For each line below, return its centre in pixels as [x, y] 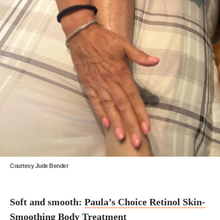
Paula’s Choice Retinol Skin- [145, 202]
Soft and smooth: [47, 202]
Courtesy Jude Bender [39, 166]
